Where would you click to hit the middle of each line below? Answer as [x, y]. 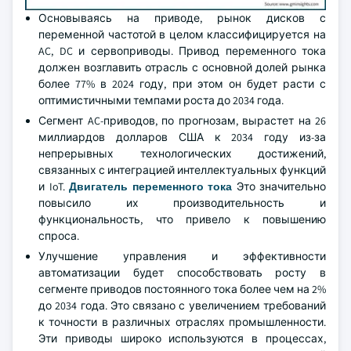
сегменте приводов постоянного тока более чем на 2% [182, 289]
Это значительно [279, 186]
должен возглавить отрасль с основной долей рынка [182, 67]
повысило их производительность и [182, 203]
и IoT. [54, 186]
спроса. [59, 236]
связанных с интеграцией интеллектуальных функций [182, 170]
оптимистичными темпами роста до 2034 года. [161, 100]
